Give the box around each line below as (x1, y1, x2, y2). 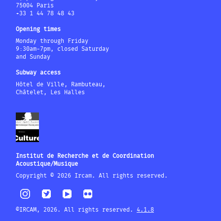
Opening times (16, 25, 61, 35)
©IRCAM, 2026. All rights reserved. (16, 205, 137, 215)
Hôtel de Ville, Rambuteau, (16, 80, 106, 90)
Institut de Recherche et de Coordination (16, 151, 154, 161)
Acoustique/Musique (16, 159, 78, 169)
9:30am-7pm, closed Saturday (16, 44, 109, 54)
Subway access (16, 68, 61, 78)
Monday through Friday (16, 37, 88, 46)
